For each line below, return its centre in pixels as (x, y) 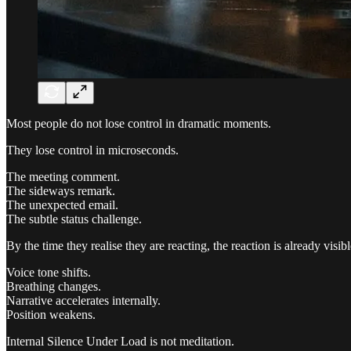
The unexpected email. (62, 204)
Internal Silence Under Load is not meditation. (120, 341)
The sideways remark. (61, 190)
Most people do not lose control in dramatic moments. (139, 123)
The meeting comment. (63, 176)
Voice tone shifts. (49, 272)
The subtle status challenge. (74, 219)
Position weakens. (51, 314)
